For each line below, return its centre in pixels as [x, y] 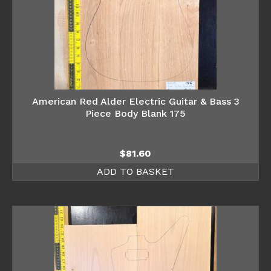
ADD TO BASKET [135, 171]
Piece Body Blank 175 [135, 113]
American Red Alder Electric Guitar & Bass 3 [135, 101]
